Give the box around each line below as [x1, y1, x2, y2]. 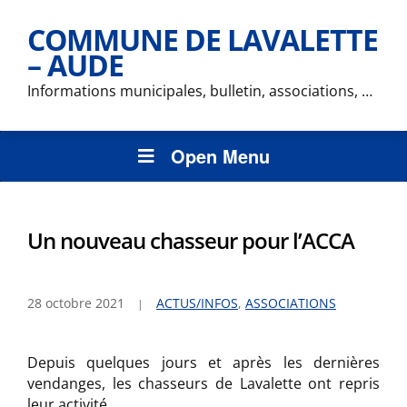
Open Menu [170, 143, 270, 169]
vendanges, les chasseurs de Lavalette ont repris [27, 373, 380, 393]
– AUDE [27, 45, 124, 84]
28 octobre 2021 [27, 294, 124, 312]
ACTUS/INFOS [156, 294, 238, 312]
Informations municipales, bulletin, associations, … [27, 81, 372, 101]
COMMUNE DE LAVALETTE [27, 20, 378, 59]
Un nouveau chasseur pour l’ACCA [27, 225, 354, 255]
